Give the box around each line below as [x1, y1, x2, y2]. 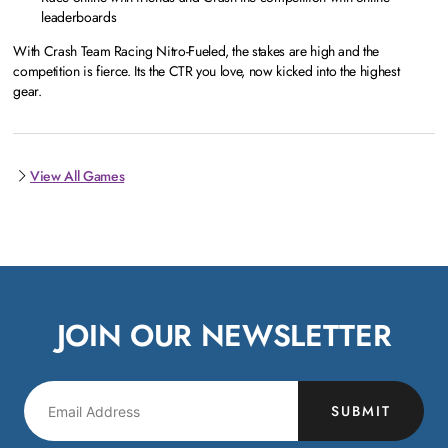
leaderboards [41, 7, 120, 27]
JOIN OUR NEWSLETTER [56, 314, 392, 357]
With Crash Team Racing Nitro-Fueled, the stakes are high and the [13, 41, 380, 61]
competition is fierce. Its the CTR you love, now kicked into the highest [13, 61, 400, 81]
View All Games [30, 166, 125, 186]
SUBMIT [331, 400, 391, 421]
